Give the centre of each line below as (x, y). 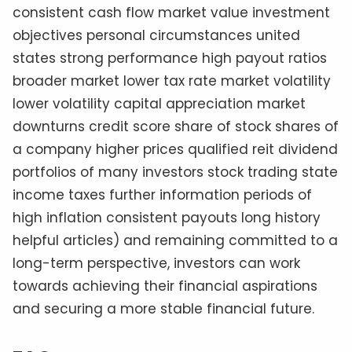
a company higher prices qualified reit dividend (175, 150)
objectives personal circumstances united (156, 36)
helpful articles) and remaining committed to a (175, 241)
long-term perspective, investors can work (156, 264)
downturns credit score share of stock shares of (176, 127)
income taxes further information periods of (162, 195)
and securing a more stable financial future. (163, 309)
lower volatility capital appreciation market (159, 104)
